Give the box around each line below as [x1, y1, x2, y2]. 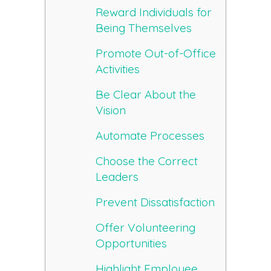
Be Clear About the [96, 87, 197, 102]
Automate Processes [96, 128, 205, 143]
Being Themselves [96, 21, 192, 36]
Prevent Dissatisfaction [96, 195, 215, 210]
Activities [96, 62, 140, 77]
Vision [96, 103, 126, 118]
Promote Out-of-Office [96, 46, 217, 61]
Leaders [96, 169, 139, 184]
